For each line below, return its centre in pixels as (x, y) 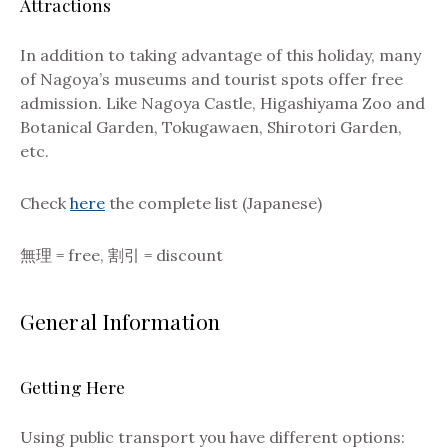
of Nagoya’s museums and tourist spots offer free (211, 78)
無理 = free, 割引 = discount (121, 254)
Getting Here (73, 386)
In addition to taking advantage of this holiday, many (220, 54)
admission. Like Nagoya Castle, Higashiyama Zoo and (222, 102)
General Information (120, 320)
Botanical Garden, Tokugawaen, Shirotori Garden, (211, 126)
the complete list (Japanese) (213, 202)
